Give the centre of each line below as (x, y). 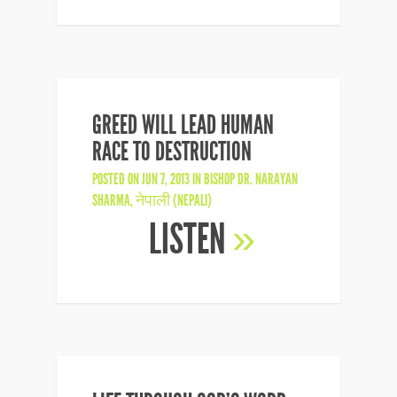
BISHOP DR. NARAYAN (251, 179)
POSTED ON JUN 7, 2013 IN (148, 179)
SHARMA (111, 200)
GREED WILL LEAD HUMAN (183, 125)
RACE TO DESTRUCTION (172, 152)
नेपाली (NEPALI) (174, 200)
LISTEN (190, 240)
